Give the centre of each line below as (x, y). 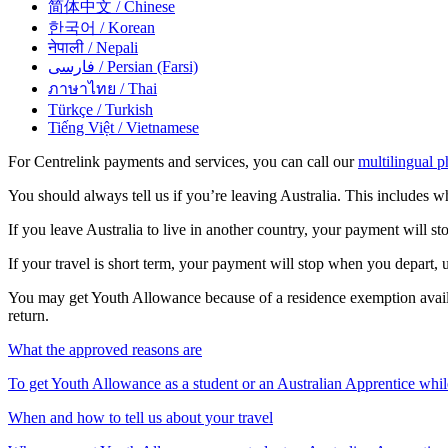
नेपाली (66, 47)
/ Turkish (123, 109)
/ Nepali (111, 47)
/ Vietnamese (156, 127)
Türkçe (70, 109)
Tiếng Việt (81, 127)
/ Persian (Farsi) (146, 66)
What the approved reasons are (105, 349)
